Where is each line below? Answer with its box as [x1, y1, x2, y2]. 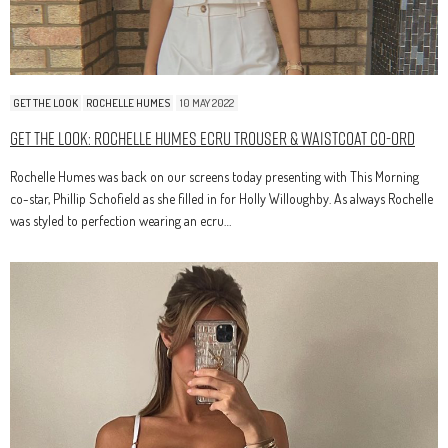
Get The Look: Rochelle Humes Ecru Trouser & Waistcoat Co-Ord [10, 126, 415, 152]
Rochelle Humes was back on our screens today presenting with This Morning [10, 168, 419, 186]
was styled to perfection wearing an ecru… [10, 212, 231, 230]
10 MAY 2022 [180, 96, 234, 111]
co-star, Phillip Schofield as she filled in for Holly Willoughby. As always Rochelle [10, 190, 433, 208]
